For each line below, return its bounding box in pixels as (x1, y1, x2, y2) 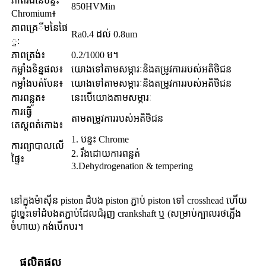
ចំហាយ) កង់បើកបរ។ (11, 221, 83, 232)
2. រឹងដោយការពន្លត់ (71, 148, 140, 159)
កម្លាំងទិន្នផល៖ (11, 64, 64, 74)
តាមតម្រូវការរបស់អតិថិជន (71, 113, 163, 123)
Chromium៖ (11, 8, 56, 18)
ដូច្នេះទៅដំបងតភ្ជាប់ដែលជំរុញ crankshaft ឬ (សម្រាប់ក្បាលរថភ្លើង (11, 208, 241, 218)
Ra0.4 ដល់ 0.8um (71, 28, 137, 39)
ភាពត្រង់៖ (11, 49, 46, 60)
